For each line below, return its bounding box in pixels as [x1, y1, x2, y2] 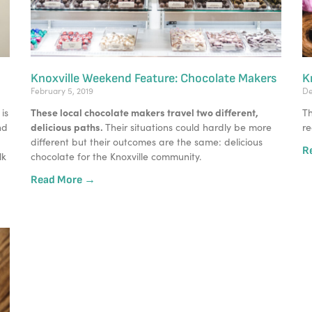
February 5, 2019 [31, 84, 93, 96]
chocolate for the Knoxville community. [31, 149, 204, 163]
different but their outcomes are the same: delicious [31, 134, 263, 148]
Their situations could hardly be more [105, 120, 272, 134]
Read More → [31, 173, 95, 187]
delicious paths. [31, 119, 105, 134]
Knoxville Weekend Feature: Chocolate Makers [31, 70, 276, 86]
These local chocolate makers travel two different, [31, 104, 258, 119]
